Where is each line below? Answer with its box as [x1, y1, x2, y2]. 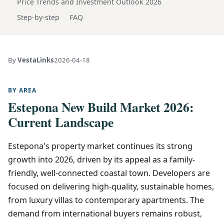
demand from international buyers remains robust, [8, 207, 202, 219]
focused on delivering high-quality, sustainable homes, [8, 180, 214, 192]
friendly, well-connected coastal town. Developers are [8, 167, 210, 178]
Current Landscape [8, 112, 113, 131]
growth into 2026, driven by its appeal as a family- [8, 153, 195, 165]
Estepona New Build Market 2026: [8, 97, 194, 116]
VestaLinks [17, 55, 54, 64]
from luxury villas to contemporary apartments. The [8, 194, 204, 205]
